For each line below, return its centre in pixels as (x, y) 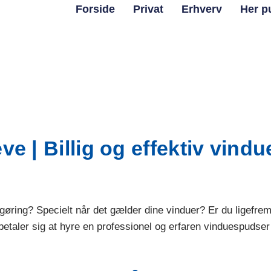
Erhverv (201, 9)
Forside (95, 9)
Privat (148, 9)
